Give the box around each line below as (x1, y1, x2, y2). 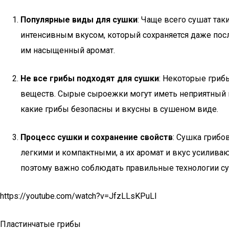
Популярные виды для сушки (20, 15, 138, 25)
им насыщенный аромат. (20, 45, 115, 55)
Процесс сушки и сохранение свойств (20, 132, 173, 142)
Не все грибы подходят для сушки (20, 74, 159, 83)
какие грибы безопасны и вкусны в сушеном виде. (20, 104, 218, 114)
